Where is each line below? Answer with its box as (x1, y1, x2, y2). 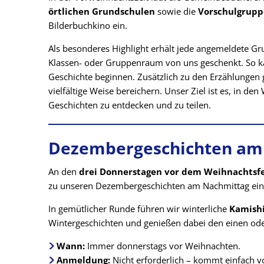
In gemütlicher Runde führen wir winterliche (48, 202, 229, 214)
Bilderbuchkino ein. (48, 19, 127, 31)
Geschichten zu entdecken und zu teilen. (48, 99, 211, 111)
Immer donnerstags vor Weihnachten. (85, 239, 240, 252)
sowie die (155, 5, 198, 17)
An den (48, 165, 79, 177)
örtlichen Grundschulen (48, 5, 155, 17)
